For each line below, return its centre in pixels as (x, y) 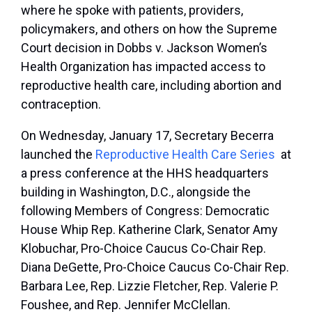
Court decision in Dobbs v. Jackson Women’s (144, 48)
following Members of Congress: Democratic (145, 211)
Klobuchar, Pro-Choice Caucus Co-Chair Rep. (143, 249)
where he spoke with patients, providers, (132, 10)
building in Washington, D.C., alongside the (136, 192)
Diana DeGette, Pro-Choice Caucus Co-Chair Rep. (155, 267)
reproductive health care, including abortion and (151, 86)
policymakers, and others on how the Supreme (149, 29)
